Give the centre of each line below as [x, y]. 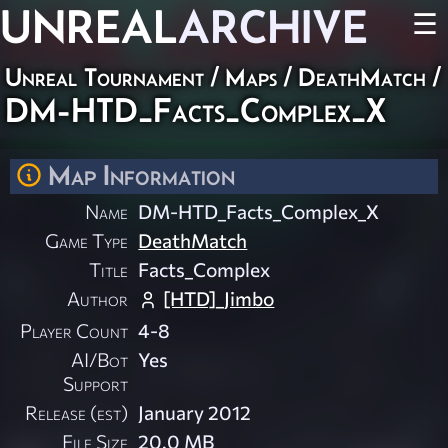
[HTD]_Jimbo [219, 298]
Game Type [87, 240]
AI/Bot [100, 359]
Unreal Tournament [104, 77]
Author [98, 298]
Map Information [141, 175]
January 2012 [195, 412]
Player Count [74, 330]
